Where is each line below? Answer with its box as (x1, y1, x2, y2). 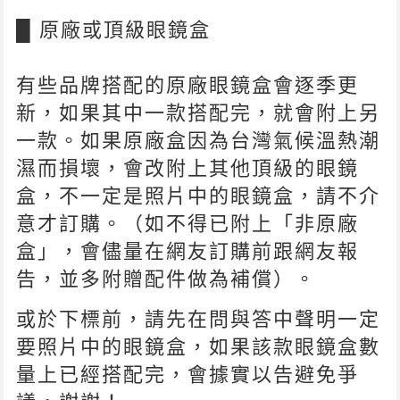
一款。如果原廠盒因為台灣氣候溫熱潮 (16, 129, 381, 152)
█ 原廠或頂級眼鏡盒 (16, 18, 212, 41)
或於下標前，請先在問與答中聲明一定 (16, 307, 381, 330)
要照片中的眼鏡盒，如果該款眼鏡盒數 (16, 335, 381, 358)
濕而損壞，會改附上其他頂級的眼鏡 (16, 156, 360, 179)
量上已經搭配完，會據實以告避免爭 (16, 362, 360, 386)
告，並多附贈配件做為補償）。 (16, 267, 324, 290)
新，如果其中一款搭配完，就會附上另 (16, 101, 381, 124)
